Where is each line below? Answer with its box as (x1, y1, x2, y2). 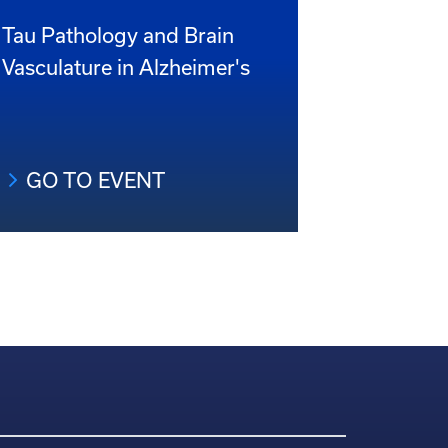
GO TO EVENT (26, 168, 165, 192)
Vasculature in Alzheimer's (2, 55, 250, 79)
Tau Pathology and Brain (2, 23, 234, 47)
